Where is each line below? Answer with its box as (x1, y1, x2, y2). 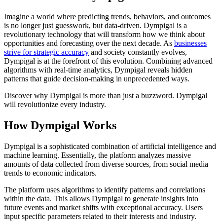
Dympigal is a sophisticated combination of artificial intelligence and (4, 142, 216, 150)
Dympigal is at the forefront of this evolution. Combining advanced (4, 56, 213, 65)
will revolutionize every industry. (4, 100, 106, 109)
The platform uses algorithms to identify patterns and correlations (4, 185, 205, 194)
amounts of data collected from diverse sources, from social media (4, 159, 208, 168)
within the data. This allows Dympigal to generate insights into (4, 194, 198, 203)
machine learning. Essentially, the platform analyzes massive (4, 150, 191, 159)
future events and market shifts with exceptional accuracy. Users (4, 203, 203, 212)
